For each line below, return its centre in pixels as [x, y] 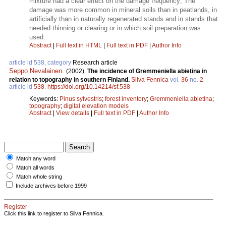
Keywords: [44, 99]
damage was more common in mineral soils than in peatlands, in [123, 10]
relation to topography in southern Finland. [70, 79]
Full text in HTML [80, 45]
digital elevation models [96, 106]
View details [73, 113]
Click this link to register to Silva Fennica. [54, 213]
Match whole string [39, 176]
